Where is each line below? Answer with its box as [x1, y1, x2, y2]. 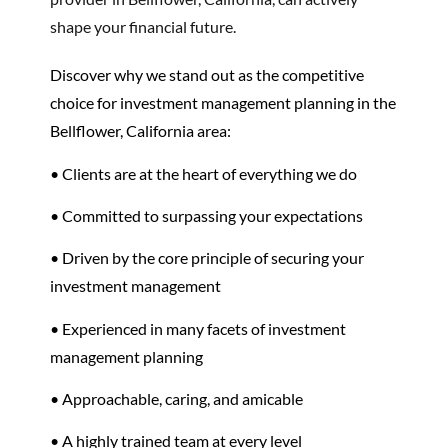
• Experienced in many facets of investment [50, 318, 346, 338]
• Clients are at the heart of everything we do [50, 163, 357, 183]
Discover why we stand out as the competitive [50, 65, 364, 85]
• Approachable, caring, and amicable [50, 389, 303, 409]
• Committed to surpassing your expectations [50, 205, 363, 225]
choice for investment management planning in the [50, 93, 396, 113]
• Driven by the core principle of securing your [50, 248, 364, 268]
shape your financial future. [50, 17, 236, 37]
